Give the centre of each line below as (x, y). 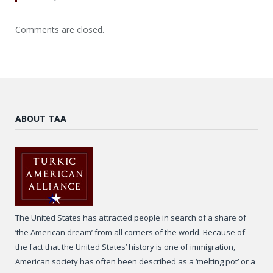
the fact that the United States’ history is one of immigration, (125, 247)
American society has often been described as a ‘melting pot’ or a (135, 262)
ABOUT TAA (41, 119)
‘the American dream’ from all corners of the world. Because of (130, 232)
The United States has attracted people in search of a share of (131, 218)
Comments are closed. (60, 30)
